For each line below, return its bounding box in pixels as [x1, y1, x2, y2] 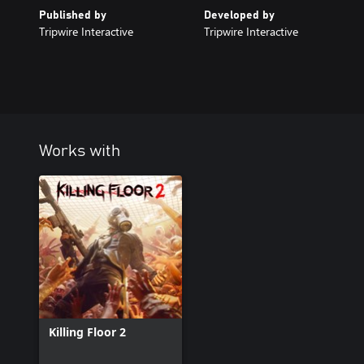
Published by [39, 9, 106, 21]
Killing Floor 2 [49, 323, 126, 340]
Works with [39, 142, 120, 159]
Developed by [203, 9, 275, 21]
